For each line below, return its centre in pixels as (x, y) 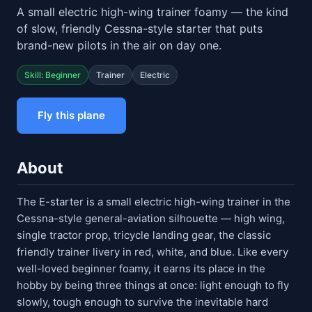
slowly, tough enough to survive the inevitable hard (142, 302)
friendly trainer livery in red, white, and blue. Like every (153, 252)
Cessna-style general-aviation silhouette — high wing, (151, 218)
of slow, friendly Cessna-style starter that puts (140, 29)
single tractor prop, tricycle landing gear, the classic (144, 235)
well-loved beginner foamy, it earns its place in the (141, 268)
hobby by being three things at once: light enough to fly (153, 285)
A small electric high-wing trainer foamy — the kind (153, 12)
